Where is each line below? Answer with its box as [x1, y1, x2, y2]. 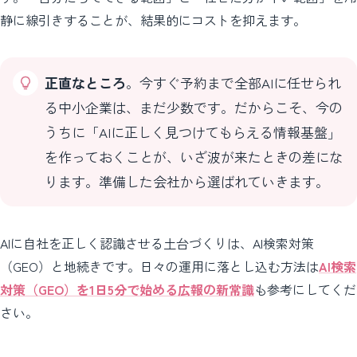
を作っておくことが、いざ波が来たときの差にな [45, 147, 343, 167]
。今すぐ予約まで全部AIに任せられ [126, 73, 341, 93]
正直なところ [45, 73, 126, 93]
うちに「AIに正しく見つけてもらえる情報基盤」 [45, 122, 341, 143]
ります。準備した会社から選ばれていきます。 [45, 171, 329, 192]
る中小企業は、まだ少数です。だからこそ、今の [45, 97, 343, 118]
